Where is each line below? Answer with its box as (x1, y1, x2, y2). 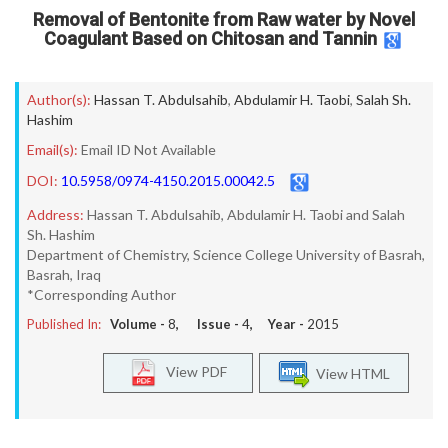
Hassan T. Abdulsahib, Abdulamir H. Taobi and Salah (87, 206, 405, 223)
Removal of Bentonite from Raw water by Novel (33, 9, 415, 30)
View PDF (157, 362, 227, 380)
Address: (27, 206, 84, 223)
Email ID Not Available (81, 141, 216, 158)
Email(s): (27, 141, 78, 158)
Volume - (110, 316, 168, 332)
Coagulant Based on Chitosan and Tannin (44, 28, 377, 50)
